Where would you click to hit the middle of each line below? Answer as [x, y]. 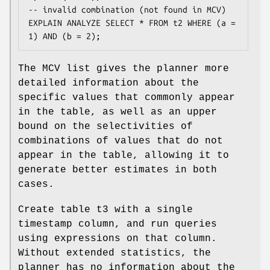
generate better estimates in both [118, 170]
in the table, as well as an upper [118, 112]
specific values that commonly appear [127, 97]
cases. [36, 184]
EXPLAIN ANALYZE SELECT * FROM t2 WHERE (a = [132, 23]
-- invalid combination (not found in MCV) [127, 9]
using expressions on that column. [118, 238]
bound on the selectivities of [105, 126]
